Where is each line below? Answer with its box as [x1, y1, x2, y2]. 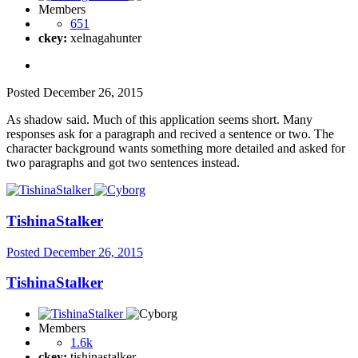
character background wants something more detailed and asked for [6, 141, 345, 156]
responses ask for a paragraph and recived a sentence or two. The [6, 127, 334, 141]
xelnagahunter [67, 31, 141, 46]
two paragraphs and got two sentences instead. [6, 156, 240, 170]
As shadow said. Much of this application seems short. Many [6, 113, 312, 127]
